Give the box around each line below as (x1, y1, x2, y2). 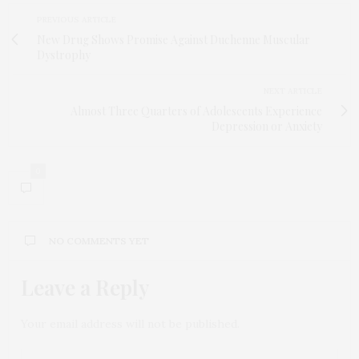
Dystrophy (37, 46, 91, 63)
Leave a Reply (21, 272, 149, 301)
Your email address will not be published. (21, 316, 240, 331)
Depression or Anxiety (212, 118, 322, 134)
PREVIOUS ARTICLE (37, 14, 116, 25)
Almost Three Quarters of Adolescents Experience (71, 103, 322, 119)
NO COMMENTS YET (49, 234, 149, 247)
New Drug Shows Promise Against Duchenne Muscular (37, 31, 310, 47)
